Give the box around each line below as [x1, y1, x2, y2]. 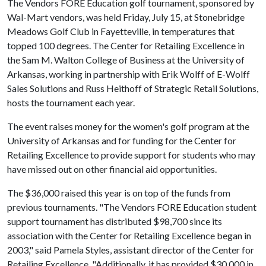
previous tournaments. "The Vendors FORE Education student [7, 201, 256, 213]
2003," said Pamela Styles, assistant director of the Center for [7, 244, 254, 255]
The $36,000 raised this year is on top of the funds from [7, 187, 230, 198]
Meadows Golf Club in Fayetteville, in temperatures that [7, 26, 235, 37]
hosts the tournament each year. [7, 97, 135, 108]
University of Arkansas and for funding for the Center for [7, 135, 236, 146]
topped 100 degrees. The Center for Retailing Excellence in [7, 40, 245, 51]
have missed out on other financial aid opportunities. [7, 163, 217, 175]
